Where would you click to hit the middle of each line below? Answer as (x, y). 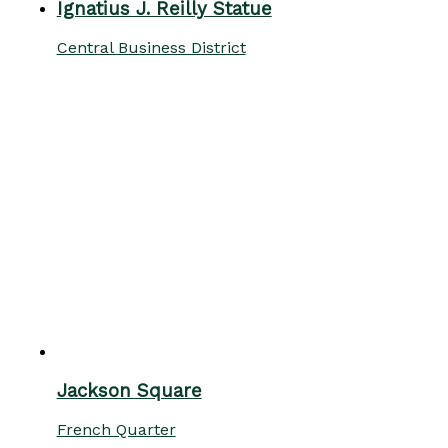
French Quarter (116, 430)
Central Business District (151, 47)
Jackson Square (129, 391)
